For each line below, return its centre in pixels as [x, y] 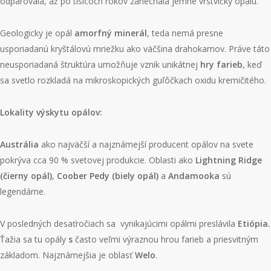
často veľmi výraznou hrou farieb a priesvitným [167, 239]
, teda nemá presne [185, 33]
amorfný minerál [111, 33]
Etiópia [253, 224]
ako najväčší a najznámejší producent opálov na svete [147, 144]
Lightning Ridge [229, 160]
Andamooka [194, 176]
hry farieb [221, 64]
